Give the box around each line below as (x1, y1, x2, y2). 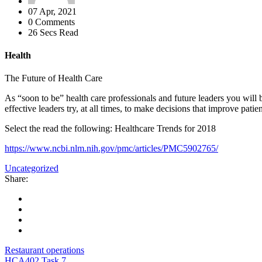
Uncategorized (5, 163, 58, 174)
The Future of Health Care (5, 73, 102, 84)
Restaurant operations (5, 245, 84, 256)
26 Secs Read (28, 27, 78, 37)
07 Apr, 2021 (28, 6, 77, 16)
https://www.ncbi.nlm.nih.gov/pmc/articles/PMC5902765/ (5, 143, 218, 154)
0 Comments (28, 16, 75, 27)
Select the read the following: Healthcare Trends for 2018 (5, 123, 216, 134)
